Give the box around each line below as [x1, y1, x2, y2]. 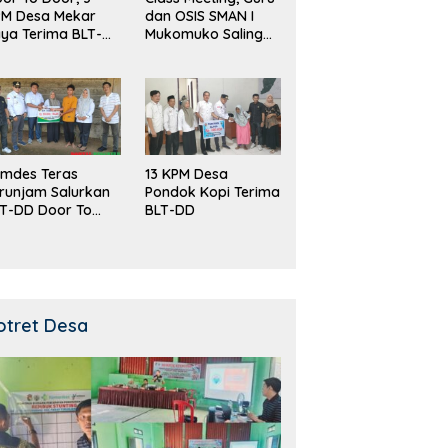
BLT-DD [144, 200, 195, 219]
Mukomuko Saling [144, 24, 263, 43]
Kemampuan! [144, 60, 234, 79]
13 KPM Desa [144, 164, 228, 183]
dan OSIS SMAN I [144, 6, 254, 25]
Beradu [144, 42, 194, 61]
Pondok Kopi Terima [144, 182, 280, 201]
